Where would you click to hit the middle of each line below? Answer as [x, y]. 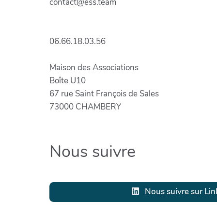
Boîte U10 [68, 80]
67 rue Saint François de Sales [104, 93]
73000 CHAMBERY [85, 107]
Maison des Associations [94, 67]
